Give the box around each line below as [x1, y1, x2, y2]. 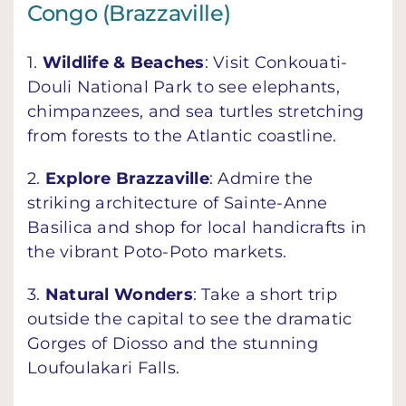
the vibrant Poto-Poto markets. [27, 241, 287, 262]
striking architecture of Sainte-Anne [27, 192, 328, 213]
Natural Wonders [44, 284, 193, 304]
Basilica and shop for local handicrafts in [27, 217, 367, 237]
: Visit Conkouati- [204, 52, 348, 72]
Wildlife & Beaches [42, 52, 205, 72]
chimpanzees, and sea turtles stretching [27, 101, 364, 121]
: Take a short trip [192, 284, 338, 304]
